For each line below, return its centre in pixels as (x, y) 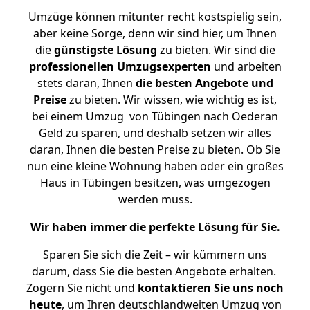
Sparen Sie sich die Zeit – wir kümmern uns (155, 255)
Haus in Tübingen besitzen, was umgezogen (155, 183)
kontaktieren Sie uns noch (211, 288)
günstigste (83, 50)
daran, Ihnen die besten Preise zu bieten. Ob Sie (155, 149)
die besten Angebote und (204, 83)
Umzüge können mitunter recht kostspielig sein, (155, 17)
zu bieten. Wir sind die (216, 50)
